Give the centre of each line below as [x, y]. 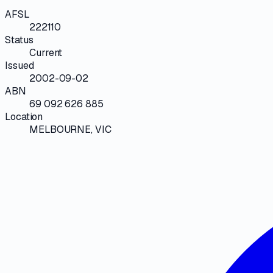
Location [24, 116]
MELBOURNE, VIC [70, 129]
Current [46, 52]
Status [19, 40]
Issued [19, 65]
